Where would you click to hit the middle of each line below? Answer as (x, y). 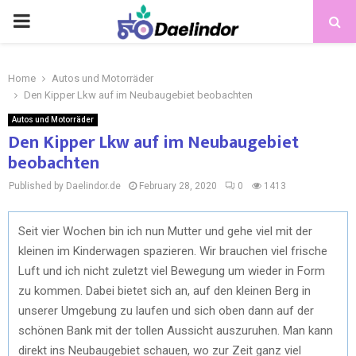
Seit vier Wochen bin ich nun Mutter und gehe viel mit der (165, 231)
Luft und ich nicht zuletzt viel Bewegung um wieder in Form (172, 271)
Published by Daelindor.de (65, 186)
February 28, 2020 (178, 186)
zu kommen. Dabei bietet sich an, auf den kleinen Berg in (164, 290)
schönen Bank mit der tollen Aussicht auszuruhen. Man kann (176, 330)
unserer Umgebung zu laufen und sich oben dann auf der (166, 310)
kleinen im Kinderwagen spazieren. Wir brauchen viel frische (173, 251)
